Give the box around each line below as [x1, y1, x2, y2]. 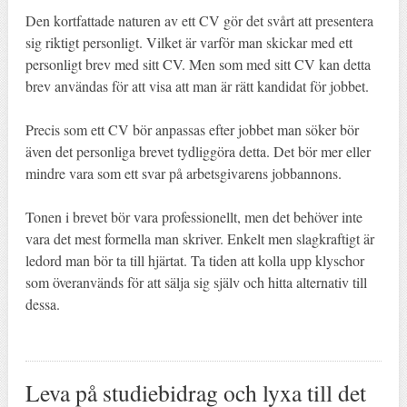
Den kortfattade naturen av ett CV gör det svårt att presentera [25, 10, 373, 30]
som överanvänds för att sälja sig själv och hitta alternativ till [25, 272, 367, 292]
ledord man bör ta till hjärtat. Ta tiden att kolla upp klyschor [25, 250, 364, 270]
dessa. [25, 293, 60, 313]
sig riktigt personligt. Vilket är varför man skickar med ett [25, 32, 352, 52]
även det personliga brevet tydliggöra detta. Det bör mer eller [25, 141, 371, 161]
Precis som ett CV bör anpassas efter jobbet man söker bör [25, 119, 359, 139]
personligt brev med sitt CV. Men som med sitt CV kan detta [25, 54, 371, 74]
